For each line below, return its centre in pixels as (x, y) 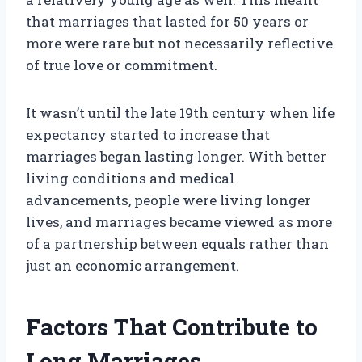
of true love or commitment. (122, 65)
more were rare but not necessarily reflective (179, 44)
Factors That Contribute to (172, 327)
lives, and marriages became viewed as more (179, 222)
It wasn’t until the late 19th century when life (180, 113)
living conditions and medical (130, 179)
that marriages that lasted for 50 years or (167, 22)
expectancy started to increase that (148, 135)
